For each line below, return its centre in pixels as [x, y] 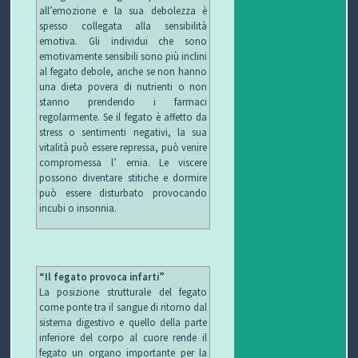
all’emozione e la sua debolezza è [123, 11]
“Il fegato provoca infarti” [101, 276]
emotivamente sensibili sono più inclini [123, 56]
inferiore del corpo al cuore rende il [123, 337]
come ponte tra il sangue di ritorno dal [123, 306]
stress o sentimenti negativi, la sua [123, 132]
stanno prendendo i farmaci [123, 102]
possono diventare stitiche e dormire [123, 178]
